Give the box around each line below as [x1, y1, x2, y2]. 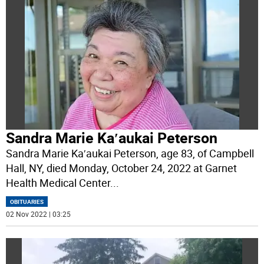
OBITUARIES [10, 197, 44, 206]
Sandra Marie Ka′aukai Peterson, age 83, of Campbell [6, 146, 255, 161]
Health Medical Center [6, 176, 111, 190]
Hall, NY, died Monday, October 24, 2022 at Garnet [6, 161, 237, 176]
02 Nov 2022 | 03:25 [6, 209, 71, 219]
